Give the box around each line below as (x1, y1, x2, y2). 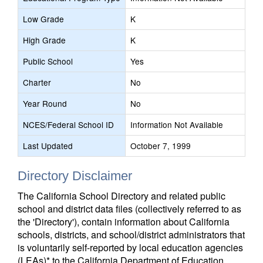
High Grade (23, 34, 66, 46)
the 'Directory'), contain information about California (18, 215, 230, 228)
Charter (23, 76, 51, 88)
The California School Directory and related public (18, 189, 225, 203)
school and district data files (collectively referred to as (18, 202, 241, 215)
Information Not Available (130, 119, 223, 130)
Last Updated (23, 140, 73, 151)
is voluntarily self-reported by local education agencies (18, 241, 243, 254)
